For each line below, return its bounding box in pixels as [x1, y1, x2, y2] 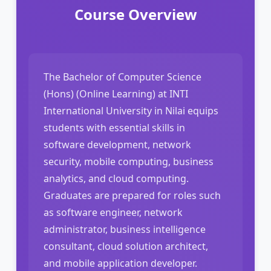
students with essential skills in [44, 120, 185, 134]
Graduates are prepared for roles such [44, 188, 221, 202]
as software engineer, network [44, 205, 183, 219]
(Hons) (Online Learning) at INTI [44, 87, 188, 100]
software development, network [44, 137, 191, 151]
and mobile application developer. [44, 256, 197, 270]
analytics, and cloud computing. [44, 171, 189, 185]
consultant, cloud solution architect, [44, 239, 208, 253]
